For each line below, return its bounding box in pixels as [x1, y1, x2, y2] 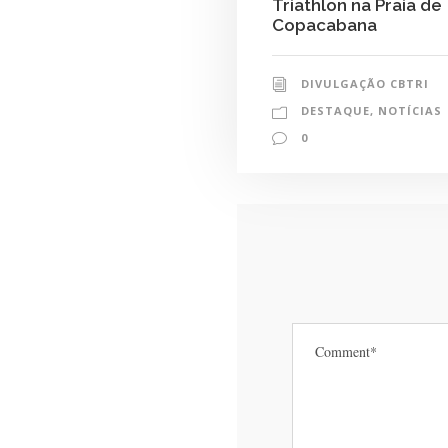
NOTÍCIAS [378, 102, 442, 118]
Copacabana [272, 14, 377, 35]
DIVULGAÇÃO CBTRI [301, 75, 429, 91]
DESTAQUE [301, 102, 370, 118]
